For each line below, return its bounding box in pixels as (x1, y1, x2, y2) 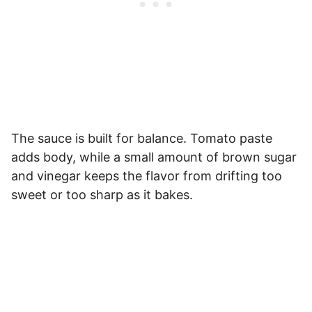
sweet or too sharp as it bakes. (11, 187, 193, 202)
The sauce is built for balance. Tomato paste (11, 130, 272, 146)
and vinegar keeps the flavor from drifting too (11, 168, 282, 183)
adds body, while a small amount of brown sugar (11, 149, 297, 164)
